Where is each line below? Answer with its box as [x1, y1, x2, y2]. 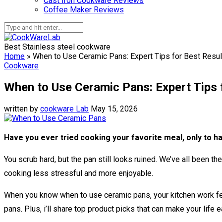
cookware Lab [40, 104, 89, 113]
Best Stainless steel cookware [4, 42, 111, 52]
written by [4, 104, 40, 113]
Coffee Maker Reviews [44, 5, 124, 14]
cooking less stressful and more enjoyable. [4, 168, 153, 178]
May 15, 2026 [91, 104, 138, 113]
